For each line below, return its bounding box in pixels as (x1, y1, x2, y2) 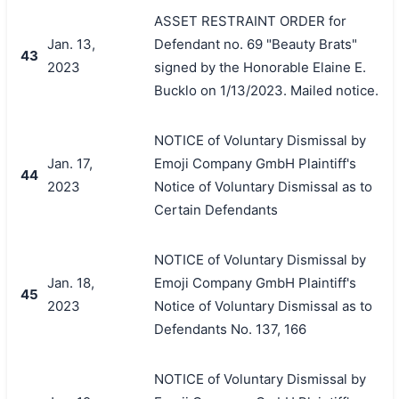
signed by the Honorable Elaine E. (153, 58, 366, 76)
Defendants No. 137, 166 (153, 320, 306, 338)
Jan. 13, (46, 35, 95, 53)
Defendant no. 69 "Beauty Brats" (153, 35, 357, 53)
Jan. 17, (46, 154, 93, 172)
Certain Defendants (153, 200, 278, 218)
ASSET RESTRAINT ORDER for (153, 12, 346, 29)
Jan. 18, (46, 273, 94, 291)
